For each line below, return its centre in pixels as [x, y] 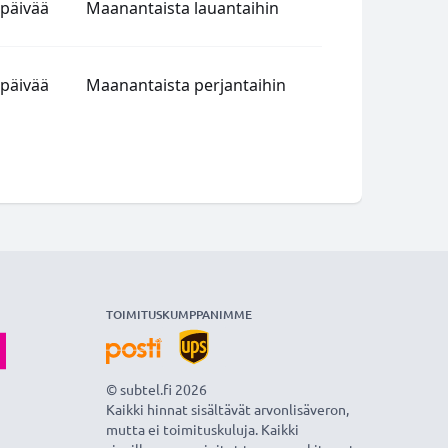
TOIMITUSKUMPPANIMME [178, 314]
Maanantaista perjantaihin [186, 85]
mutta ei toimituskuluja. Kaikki [202, 429]
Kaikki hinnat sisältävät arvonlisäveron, [227, 409]
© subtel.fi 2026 [156, 389]
